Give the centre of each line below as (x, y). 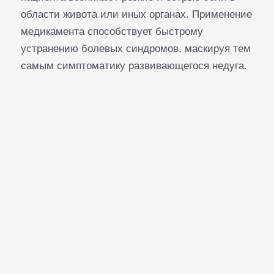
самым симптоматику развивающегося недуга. (134, 65)
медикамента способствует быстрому (112, 31)
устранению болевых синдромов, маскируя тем (135, 48)
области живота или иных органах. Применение (136, 14)
